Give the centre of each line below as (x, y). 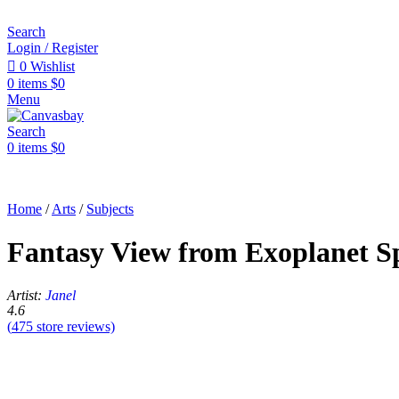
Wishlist (53, 66)
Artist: (26, 295)
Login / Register (53, 48)
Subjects (110, 209)
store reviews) (74, 326)
